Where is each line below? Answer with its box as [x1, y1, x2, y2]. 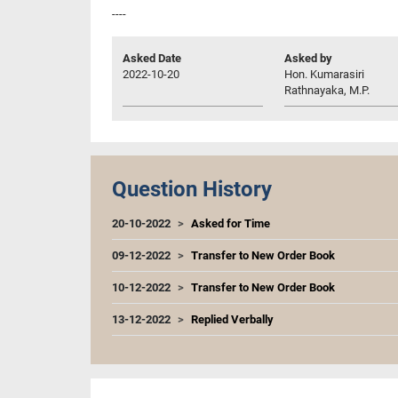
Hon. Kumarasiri [284, 67, 364, 81]
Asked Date [123, 51, 181, 65]
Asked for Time [191, 216, 270, 230]
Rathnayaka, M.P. [284, 83, 370, 97]
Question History [112, 176, 272, 202]
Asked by [284, 51, 332, 65]
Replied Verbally [191, 312, 274, 326]
